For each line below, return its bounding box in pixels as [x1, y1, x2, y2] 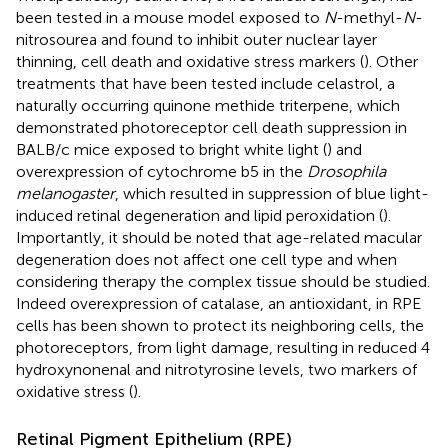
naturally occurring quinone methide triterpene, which [16, 95, 400, 115]
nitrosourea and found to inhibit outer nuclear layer [16, 29, 377, 49]
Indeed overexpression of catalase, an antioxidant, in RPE [16, 293, 421, 313]
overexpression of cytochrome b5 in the [16, 161, 307, 181]
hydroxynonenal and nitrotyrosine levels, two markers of [16, 359, 417, 379]
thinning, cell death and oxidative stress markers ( [16, 51, 364, 71]
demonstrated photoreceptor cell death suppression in [16, 117, 407, 137]
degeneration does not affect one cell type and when [16, 249, 397, 269]
